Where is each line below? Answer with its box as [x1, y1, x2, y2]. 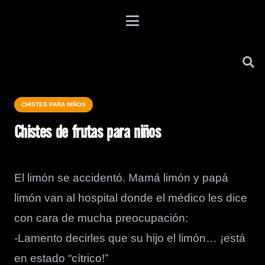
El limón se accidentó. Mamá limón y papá [14, 172, 228, 184]
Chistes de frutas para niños [14, 124, 161, 143]
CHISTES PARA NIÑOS [21, 101, 86, 108]
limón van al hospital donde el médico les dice [14, 192, 247, 204]
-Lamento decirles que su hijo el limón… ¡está [14, 232, 245, 244]
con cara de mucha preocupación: [14, 212, 188, 224]
